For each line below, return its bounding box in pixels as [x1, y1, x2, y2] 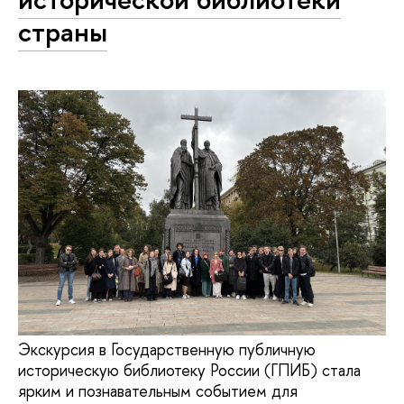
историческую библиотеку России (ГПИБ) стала [18, 359, 361, 382]
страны [18, 13, 107, 50]
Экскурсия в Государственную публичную [18, 338, 316, 362]
